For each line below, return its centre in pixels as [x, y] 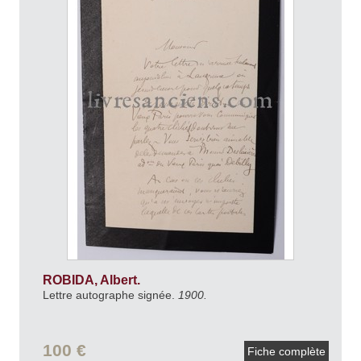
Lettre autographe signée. [110, 295]
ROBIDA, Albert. [93, 280]
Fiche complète [286, 352]
